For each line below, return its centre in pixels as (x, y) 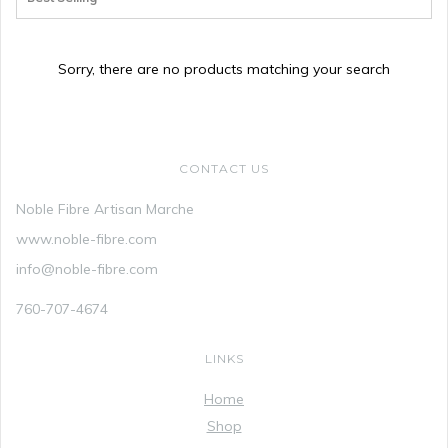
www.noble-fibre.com (86, 238)
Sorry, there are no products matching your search (224, 68)
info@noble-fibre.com (87, 268)
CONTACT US (224, 168)
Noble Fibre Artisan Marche (105, 208)
